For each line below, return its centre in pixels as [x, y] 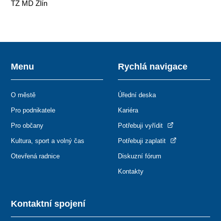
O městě [23, 95]
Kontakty [131, 172]
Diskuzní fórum [140, 156]
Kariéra [128, 110]
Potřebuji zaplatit [143, 141]
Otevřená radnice [36, 156]
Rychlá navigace [153, 67]
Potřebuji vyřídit [141, 126]
